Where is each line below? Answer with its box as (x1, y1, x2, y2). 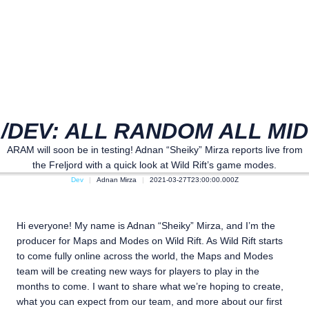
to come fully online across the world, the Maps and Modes (17, 250, 273, 261)
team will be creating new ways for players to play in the (17, 266, 259, 277)
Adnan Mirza (96, 176, 137, 183)
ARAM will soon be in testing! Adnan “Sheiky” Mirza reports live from (6, 144, 303, 155)
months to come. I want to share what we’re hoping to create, (17, 281, 283, 292)
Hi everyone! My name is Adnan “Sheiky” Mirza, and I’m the (17, 220, 275, 231)
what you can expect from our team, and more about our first (17, 296, 282, 307)
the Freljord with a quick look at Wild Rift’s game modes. (32, 159, 277, 170)
